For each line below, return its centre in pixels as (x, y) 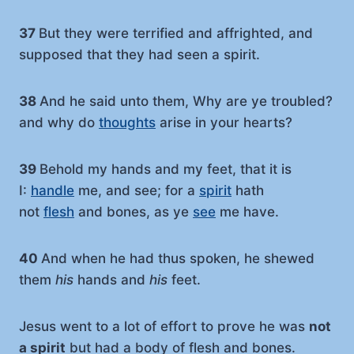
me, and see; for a (137, 190)
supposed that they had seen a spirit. (139, 54)
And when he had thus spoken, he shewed (178, 258)
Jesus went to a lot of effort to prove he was (164, 326)
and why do (59, 122)
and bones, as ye (134, 211)
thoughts (127, 122)
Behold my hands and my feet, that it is (166, 169)
